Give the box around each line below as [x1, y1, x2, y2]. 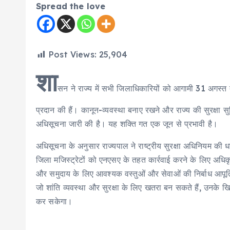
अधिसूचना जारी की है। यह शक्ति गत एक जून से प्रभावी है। [36, 119, 218, 129]
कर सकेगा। [36, 196, 73, 206]
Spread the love [36, 1, 106, 11]
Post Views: [49, 49, 97, 60]
